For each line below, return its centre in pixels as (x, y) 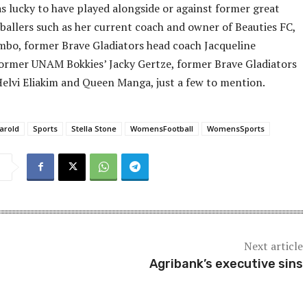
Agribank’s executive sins (226, 264)
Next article (273, 246)
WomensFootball (162, 129)
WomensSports (236, 129)
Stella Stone (94, 129)
